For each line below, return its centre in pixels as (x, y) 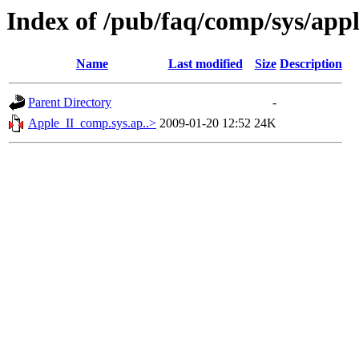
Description (311, 64)
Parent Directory (70, 103)
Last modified (205, 64)
